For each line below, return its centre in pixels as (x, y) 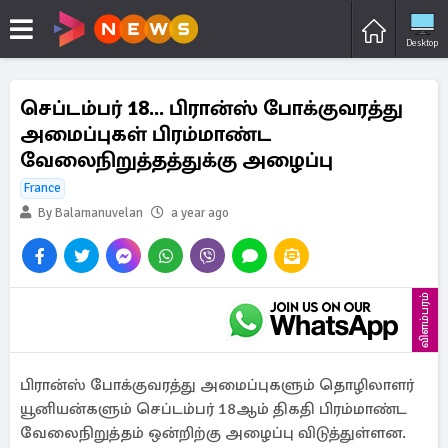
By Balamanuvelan (89, 213)
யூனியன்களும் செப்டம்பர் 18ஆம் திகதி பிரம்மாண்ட (213, 409)
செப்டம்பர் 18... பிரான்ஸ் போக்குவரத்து (211, 108)
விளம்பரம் (424, 320)
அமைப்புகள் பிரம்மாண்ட (146, 134)
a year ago (200, 213)
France (42, 188)
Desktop (422, 42)
